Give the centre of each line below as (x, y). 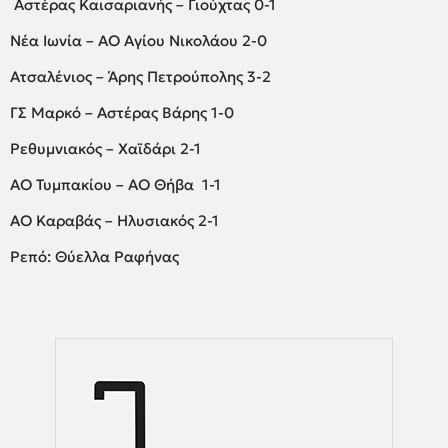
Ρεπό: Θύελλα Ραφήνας (94, 256)
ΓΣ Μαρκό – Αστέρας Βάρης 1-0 (122, 112)
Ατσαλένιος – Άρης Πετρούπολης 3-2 (140, 76)
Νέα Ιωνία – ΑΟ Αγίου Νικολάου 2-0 (138, 40)
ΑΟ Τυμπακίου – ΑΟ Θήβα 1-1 (115, 184)
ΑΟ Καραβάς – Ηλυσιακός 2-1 (114, 220)
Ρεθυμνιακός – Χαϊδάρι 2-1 (105, 148)
